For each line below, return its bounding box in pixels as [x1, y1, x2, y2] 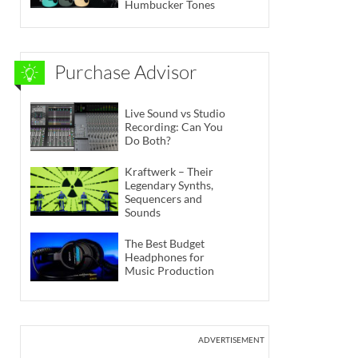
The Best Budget [125, 236, 205, 250]
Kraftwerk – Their [125, 164, 213, 178]
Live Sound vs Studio [125, 105, 225, 120]
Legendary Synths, [125, 177, 213, 192]
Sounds [125, 205, 161, 219]
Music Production [125, 263, 214, 277]
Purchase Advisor [54, 60, 197, 85]
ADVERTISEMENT [198, 334, 265, 344]
